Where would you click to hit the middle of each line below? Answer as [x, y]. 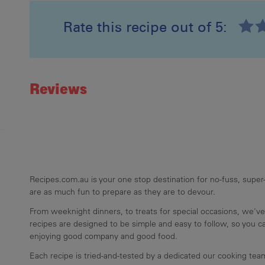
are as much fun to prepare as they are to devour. [123, 191]
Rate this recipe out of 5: [146, 27]
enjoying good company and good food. [104, 236]
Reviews [59, 89]
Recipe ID [68, 49]
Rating [62, 67]
